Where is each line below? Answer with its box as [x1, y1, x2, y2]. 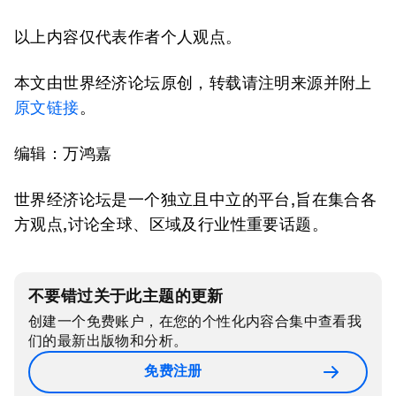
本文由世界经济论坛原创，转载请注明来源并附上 [14, 72, 372, 92]
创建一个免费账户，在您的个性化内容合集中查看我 [28, 312, 362, 330]
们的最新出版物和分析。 [28, 331, 188, 349]
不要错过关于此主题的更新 [28, 286, 224, 305]
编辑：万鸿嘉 [14, 143, 112, 163]
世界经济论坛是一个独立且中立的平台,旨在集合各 [14, 189, 377, 209]
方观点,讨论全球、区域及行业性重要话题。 [14, 214, 328, 233]
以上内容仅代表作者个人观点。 [14, 27, 242, 46]
